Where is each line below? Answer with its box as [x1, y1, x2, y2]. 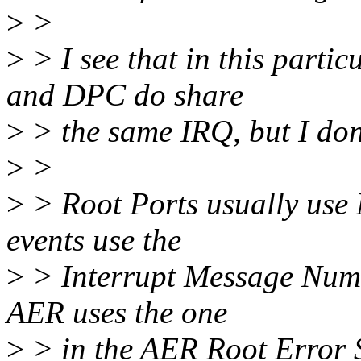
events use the [6, 222, 181, 258]
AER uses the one [6, 295, 227, 330]
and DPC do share [6, 77, 243, 113]
